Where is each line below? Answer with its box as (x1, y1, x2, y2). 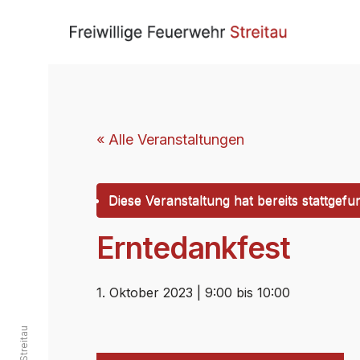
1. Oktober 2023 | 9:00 (96, 284, 232, 301)
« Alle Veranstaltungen (96, 131, 244, 148)
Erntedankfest (96, 230, 291, 266)
